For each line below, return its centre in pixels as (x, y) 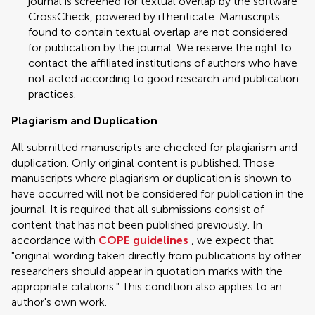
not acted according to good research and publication (163, 78)
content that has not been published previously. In (137, 225)
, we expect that (231, 240)
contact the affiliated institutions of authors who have (163, 63)
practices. (52, 94)
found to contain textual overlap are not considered (158, 32)
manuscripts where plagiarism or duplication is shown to (152, 178)
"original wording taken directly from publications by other (156, 256)
